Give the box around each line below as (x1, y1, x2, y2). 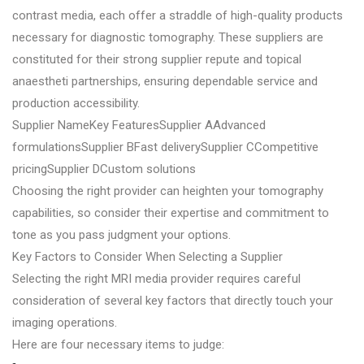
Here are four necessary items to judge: (12, 336, 224, 352)
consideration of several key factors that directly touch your (12, 292, 333, 308)
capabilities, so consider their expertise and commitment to (12, 205, 329, 220)
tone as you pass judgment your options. (12, 227, 231, 242)
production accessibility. (12, 95, 140, 110)
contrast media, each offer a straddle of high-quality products (12, 7, 343, 23)
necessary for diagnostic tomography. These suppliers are (12, 29, 323, 45)
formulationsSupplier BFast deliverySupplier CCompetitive (12, 139, 318, 154)
